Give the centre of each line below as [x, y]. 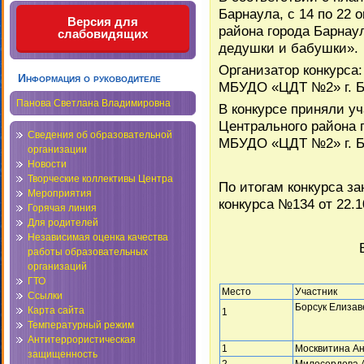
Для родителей [63, 223]
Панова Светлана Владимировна [93, 103]
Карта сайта [56, 310]
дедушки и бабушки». [288, 48]
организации [57, 149]
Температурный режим [81, 325]
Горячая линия [62, 208]
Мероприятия [60, 193]
